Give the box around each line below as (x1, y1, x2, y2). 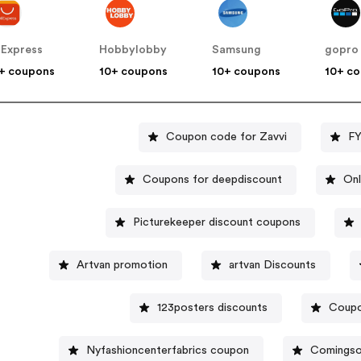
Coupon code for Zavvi (165, 131, 287, 143)
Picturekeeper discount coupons (132, 216, 301, 228)
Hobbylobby (99, 44, 168, 56)
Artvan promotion (77, 259, 168, 271)
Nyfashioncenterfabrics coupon (85, 344, 249, 356)
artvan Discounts (229, 259, 317, 271)
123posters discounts (157, 301, 268, 313)
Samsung (212, 44, 262, 56)
